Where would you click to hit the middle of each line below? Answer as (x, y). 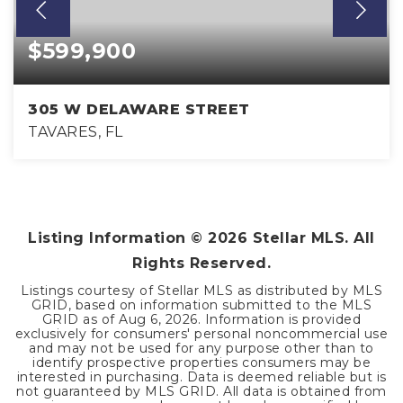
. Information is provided (279, 320)
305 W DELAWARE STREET (139, 110)
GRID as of (81, 320)
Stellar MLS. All (311, 238)
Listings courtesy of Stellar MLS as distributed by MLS (201, 291)
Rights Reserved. (201, 264)
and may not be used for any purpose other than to (201, 349)
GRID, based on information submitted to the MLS (201, 305)
